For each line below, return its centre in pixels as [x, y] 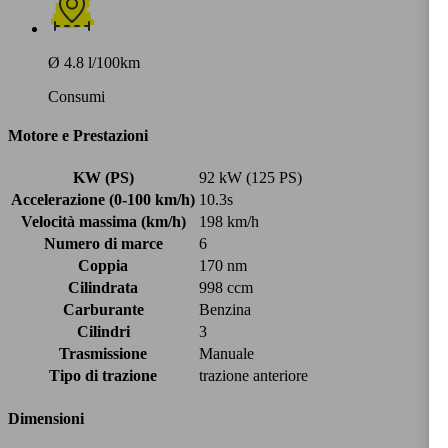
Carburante [103, 310]
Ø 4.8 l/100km [94, 62]
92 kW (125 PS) [250, 178]
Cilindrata [103, 288]
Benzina [225, 310]
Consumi [76, 96]
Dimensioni [46, 418]
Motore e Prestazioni [78, 136]
